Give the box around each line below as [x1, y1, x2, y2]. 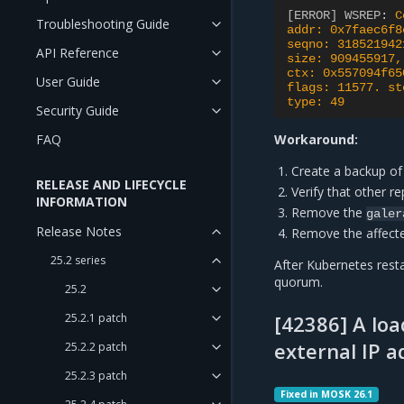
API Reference [36, 44, 119, 61]
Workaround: [274, 131, 358, 149]
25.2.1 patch [65, 310, 127, 326]
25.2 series [50, 252, 106, 268]
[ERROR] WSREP [287, 8, 381, 23]
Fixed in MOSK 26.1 [280, 388, 372, 401]
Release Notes [36, 223, 122, 240]
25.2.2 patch [65, 339, 127, 354]
